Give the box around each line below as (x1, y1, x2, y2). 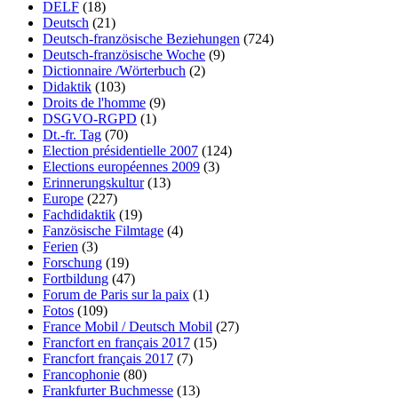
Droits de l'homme (43, 95, 146, 111)
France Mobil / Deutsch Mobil (43, 319, 212, 335)
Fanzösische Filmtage (43, 223, 163, 239)
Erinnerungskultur (43, 175, 144, 191)
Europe (43, 191, 84, 207)
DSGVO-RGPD (43, 111, 137, 127)
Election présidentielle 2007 (43, 143, 198, 159)
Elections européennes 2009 (43, 159, 200, 175)
